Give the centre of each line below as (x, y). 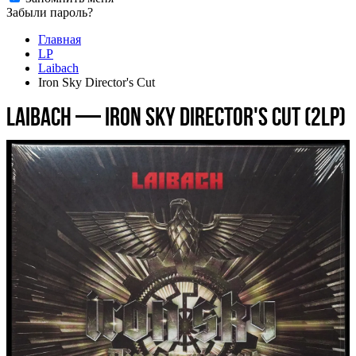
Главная (60, 40)
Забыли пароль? (50, 13)
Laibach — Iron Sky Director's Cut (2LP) (176, 117)
